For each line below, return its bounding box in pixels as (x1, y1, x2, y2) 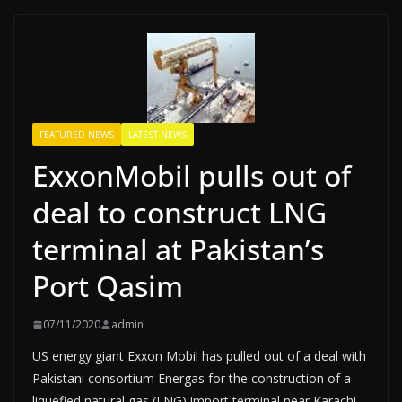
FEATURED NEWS (39, 128, 114, 141)
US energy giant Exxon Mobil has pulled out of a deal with (32, 347, 366, 364)
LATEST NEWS (128, 128, 187, 141)
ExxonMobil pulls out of (32, 156, 351, 195)
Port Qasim (32, 267, 183, 305)
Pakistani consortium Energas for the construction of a (32, 370, 351, 387)
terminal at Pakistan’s (32, 230, 324, 268)
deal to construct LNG (32, 193, 327, 232)
